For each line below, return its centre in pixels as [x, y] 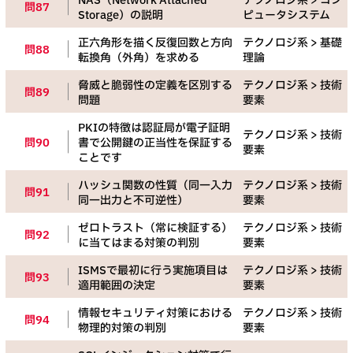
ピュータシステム [286, 16]
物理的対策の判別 [122, 329]
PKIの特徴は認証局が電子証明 [154, 128]
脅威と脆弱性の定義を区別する [155, 86]
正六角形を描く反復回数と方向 [155, 43]
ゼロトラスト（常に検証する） [155, 229]
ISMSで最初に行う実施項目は [153, 271]
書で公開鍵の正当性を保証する [155, 143]
